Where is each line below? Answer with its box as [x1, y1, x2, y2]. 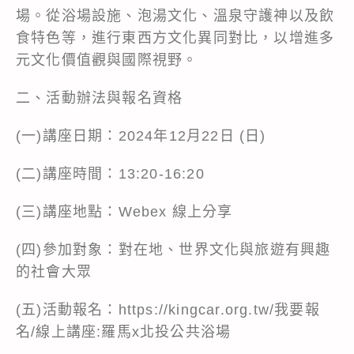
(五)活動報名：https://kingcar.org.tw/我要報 [16, 301, 320, 318]
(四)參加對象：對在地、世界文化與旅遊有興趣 [16, 241, 331, 258]
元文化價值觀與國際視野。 [16, 51, 198, 68]
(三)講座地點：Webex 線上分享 [16, 203, 233, 220]
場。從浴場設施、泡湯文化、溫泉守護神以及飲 [16, 7, 335, 24]
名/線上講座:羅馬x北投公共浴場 [16, 323, 232, 340]
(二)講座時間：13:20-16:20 [16, 165, 205, 182]
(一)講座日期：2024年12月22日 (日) [16, 127, 266, 144]
